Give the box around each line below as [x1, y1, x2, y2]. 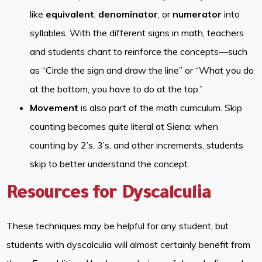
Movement [30, 102, 79, 114]
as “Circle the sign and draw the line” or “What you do [30, 64, 254, 77]
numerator [170, 8, 222, 20]
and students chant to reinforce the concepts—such [30, 46, 248, 58]
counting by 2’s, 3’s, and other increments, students [30, 139, 244, 151]
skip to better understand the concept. [30, 158, 190, 170]
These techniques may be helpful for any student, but [6, 220, 229, 232]
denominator [96, 8, 158, 20]
